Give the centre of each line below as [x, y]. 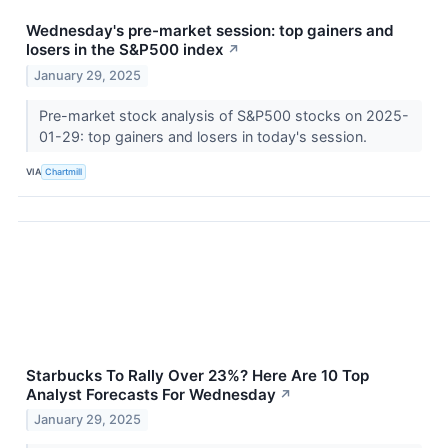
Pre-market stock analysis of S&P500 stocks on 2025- [223, 115]
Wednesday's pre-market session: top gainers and [210, 30]
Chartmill [64, 172]
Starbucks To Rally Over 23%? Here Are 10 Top [197, 375]
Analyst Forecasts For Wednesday [151, 394]
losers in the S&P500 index [125, 49]
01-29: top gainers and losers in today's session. [204, 136]
